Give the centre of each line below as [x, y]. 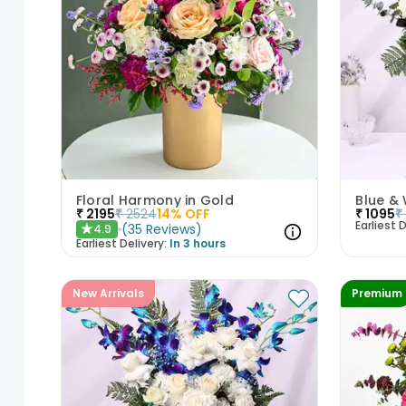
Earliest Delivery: [121, 243]
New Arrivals [108, 293]
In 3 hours [197, 243]
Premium [377, 293]
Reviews [170, 229]
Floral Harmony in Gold [155, 200]
